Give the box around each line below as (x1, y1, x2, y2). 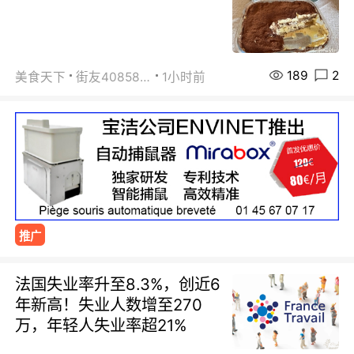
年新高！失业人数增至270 (15, 294, 203, 314)
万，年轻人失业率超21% (15, 314, 187, 335)
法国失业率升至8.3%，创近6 (15, 273, 221, 294)
